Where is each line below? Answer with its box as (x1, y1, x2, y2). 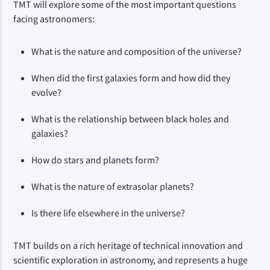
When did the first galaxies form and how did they (31, 71, 231, 84)
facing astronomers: (13, 12, 95, 25)
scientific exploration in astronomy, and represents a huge (13, 253, 248, 266)
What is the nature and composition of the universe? (31, 45, 242, 57)
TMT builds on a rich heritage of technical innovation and (13, 239, 243, 251)
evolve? (31, 86, 62, 98)
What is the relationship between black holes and (31, 112, 230, 125)
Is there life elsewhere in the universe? (31, 206, 186, 219)
